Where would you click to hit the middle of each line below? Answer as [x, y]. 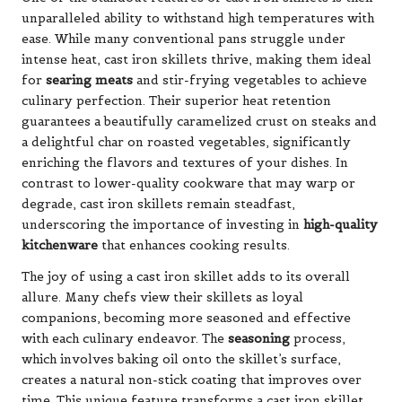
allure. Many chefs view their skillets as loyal [162, 298]
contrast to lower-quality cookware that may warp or [188, 184]
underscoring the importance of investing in [162, 225]
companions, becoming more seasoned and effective [186, 319]
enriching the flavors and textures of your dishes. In [185, 163]
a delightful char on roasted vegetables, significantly [186, 143]
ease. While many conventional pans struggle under [184, 39]
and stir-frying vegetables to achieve [250, 81]
